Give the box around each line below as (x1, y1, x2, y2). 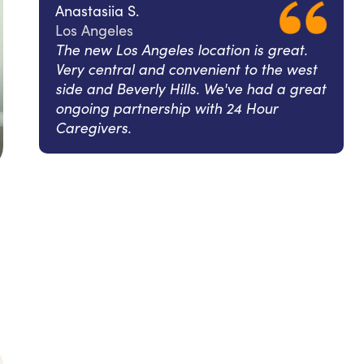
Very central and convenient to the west (55, 58, 317, 79)
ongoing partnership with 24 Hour (55, 97, 278, 118)
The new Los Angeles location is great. (55, 39, 307, 59)
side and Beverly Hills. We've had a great (55, 78, 326, 98)
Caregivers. (55, 117, 131, 137)
